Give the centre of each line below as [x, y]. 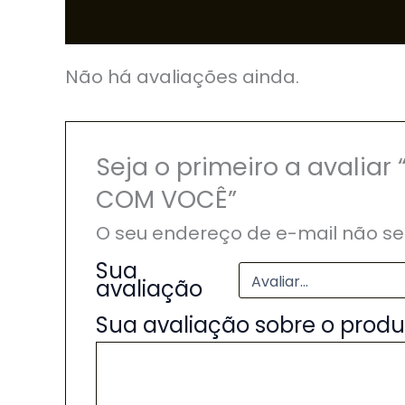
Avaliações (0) [131, 19]
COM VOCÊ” [167, 200]
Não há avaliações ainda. [182, 76]
